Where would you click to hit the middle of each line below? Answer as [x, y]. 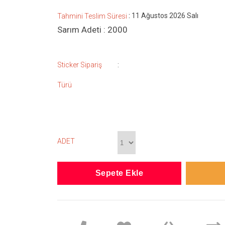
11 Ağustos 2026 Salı [165, 16]
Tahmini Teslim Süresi [92, 16]
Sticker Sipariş [80, 65]
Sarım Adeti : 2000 [92, 30]
